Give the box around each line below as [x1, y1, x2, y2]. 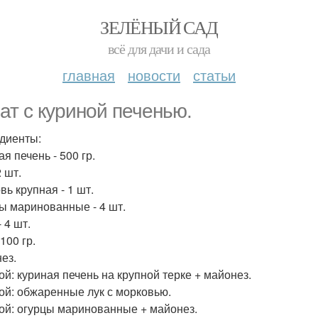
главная [62, 65, 115, 85]
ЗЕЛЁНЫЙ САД [100, 15, 218, 39]
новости [128, 65, 180, 85]
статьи [193, 65, 236, 85]
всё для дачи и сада [108, 39, 210, 58]
